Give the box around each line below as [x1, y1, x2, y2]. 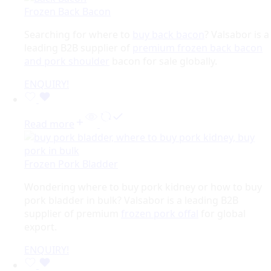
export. [24, 220, 57, 233]
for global [198, 206, 246, 220]
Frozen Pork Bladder [24, 157, 118, 171]
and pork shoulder [24, 54, 109, 68]
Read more [24, 117, 74, 131]
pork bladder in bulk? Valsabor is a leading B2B [24, 193, 238, 207]
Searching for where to [24, 27, 132, 41]
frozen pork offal [121, 206, 198, 220]
